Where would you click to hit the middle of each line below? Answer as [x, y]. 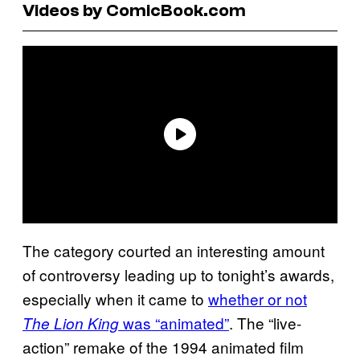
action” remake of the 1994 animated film [163, 346]
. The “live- [265, 322]
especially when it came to [115, 298]
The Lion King [71, 323]
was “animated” [174, 322]
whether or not [258, 298]
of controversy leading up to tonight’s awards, [178, 274]
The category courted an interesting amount [174, 250]
